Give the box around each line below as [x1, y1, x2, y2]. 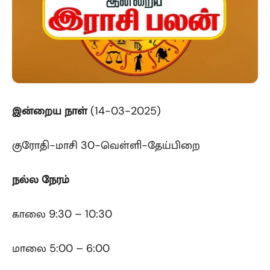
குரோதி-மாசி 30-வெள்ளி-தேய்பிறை [12, 137, 200, 152]
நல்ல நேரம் [12, 172, 69, 187]
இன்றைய [12, 103, 61, 118]
